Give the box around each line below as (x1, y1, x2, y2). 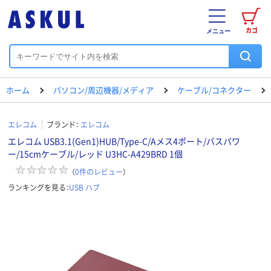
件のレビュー (79, 166, 123, 177)
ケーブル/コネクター (177, 84, 251, 96)
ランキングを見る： (8, 181, 69, 192)
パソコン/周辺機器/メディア (53, 84, 154, 96)
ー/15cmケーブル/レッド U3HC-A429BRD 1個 (8, 148, 183, 160)
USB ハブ (69, 181, 100, 192)
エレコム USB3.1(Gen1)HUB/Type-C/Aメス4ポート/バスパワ (8, 135, 240, 147)
